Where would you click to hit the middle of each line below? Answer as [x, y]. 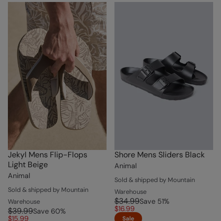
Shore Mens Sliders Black [160, 155]
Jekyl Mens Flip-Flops [48, 155]
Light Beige [28, 165]
